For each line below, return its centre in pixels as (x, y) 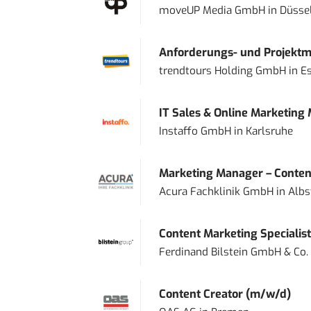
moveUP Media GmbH (212, 10)
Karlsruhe (269, 131)
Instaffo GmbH (195, 131)
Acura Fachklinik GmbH (216, 191)
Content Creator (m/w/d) (225, 294)
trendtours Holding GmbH (222, 70)
